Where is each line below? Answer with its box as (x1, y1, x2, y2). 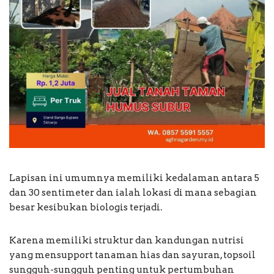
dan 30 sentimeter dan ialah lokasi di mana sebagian (9, 187, 257, 198)
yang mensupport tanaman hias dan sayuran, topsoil (9, 249, 256, 261)
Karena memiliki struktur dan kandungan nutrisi (9, 234, 244, 246)
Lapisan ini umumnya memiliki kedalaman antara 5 (9, 172, 259, 183)
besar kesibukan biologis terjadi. (9, 201, 162, 213)
